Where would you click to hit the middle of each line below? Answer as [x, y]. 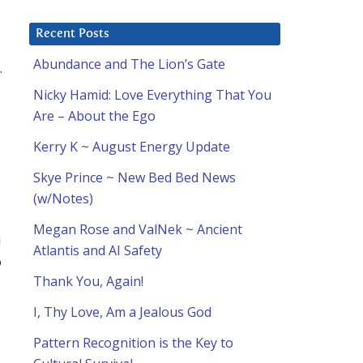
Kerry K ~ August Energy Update [132, 147]
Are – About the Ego [94, 116]
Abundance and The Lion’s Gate [129, 64]
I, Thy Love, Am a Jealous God [122, 312]
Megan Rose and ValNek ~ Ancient [138, 230]
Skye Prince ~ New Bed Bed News [135, 178]
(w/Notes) [63, 199]
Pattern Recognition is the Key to [133, 343]
